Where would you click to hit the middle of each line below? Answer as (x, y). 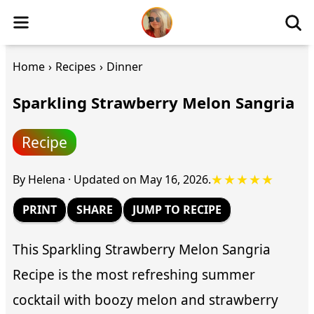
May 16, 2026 (174, 179)
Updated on (107, 179)
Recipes (76, 67)
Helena (47, 179)
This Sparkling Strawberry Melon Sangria (142, 250)
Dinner (125, 67)
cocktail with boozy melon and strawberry (145, 300)
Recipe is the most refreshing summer (134, 275)
